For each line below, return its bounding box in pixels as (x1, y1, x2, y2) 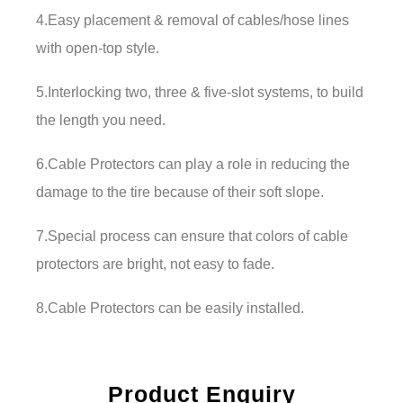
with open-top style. (36, 40, 159, 56)
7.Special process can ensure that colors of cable (36, 228, 348, 244)
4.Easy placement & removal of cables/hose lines (36, 12, 349, 28)
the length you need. (36, 112, 166, 128)
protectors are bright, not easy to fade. (36, 255, 274, 272)
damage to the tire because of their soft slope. (36, 184, 324, 200)
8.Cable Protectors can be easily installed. (36, 300, 304, 316)
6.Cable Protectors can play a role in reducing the (36, 156, 350, 172)
